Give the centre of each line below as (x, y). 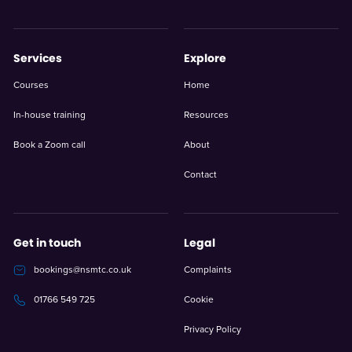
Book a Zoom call (49, 144)
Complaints (207, 269)
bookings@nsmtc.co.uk (82, 269)
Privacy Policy (212, 329)
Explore (205, 58)
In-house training (49, 114)
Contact (200, 174)
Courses (31, 84)
